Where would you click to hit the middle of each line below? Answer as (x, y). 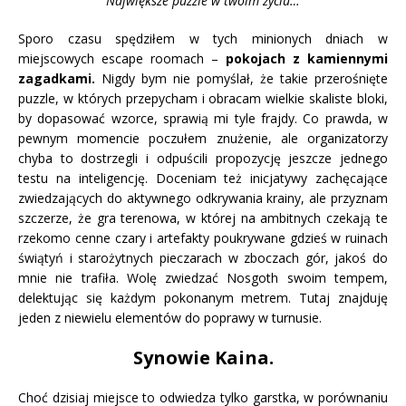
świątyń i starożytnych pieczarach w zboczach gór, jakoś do (203, 258)
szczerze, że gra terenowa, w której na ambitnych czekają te (203, 218)
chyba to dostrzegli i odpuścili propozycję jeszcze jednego (203, 159)
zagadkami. (57, 79)
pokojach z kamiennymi (307, 59)
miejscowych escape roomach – (122, 59)
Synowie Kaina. (203, 358)
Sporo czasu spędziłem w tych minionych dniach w (203, 39)
